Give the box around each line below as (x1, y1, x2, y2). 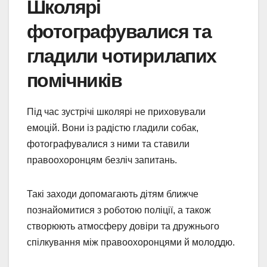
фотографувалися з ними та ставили (27, 138, 190, 149)
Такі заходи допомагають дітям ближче (27, 188, 198, 199)
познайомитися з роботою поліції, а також (27, 204, 211, 215)
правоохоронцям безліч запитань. (27, 154, 177, 165)
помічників (27, 69, 122, 91)
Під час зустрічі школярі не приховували (27, 106, 206, 117)
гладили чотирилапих (27, 45, 216, 67)
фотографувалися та (27, 20, 212, 42)
